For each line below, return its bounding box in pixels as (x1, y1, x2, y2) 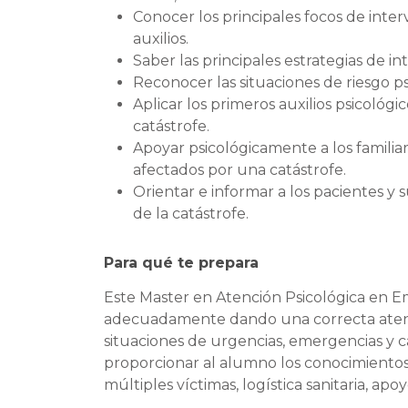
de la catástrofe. (133, 204, 249, 222)
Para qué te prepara (104, 253, 259, 271)
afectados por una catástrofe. (133, 160, 346, 178)
